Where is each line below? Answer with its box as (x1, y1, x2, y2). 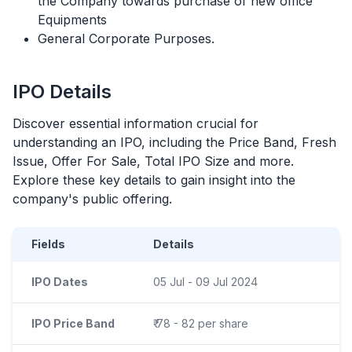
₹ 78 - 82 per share (153, 316, 248, 330)
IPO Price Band (31, 316, 115, 330)
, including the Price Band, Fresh (141, 134, 336, 150)
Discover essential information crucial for (13, 115, 258, 131)
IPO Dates (31, 274, 88, 288)
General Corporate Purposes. (38, 30, 214, 46)
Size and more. (200, 152, 294, 169)
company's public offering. (13, 190, 172, 207)
